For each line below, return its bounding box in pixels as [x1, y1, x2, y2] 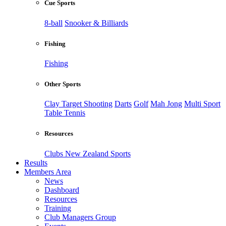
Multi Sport [184, 99, 220, 108]
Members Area [24, 167, 71, 176]
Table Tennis [44, 108, 85, 118]
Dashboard [44, 185, 79, 194]
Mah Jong [150, 99, 182, 108]
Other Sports [44, 80, 81, 88]
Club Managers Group [44, 212, 116, 221]
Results [24, 158, 47, 167]
